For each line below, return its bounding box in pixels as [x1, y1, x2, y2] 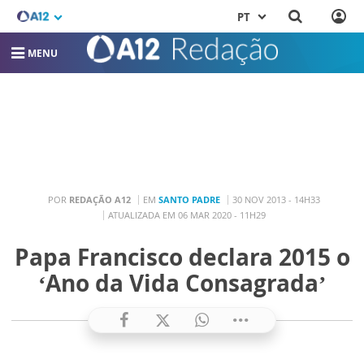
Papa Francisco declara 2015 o [14, 241, 350, 272]
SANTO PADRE [158, 193, 220, 206]
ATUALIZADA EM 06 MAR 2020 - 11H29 [107, 208, 266, 221]
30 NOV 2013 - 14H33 [232, 193, 320, 206]
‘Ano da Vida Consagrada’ [38, 267, 326, 298]
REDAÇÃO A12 [69, 193, 131, 206]
